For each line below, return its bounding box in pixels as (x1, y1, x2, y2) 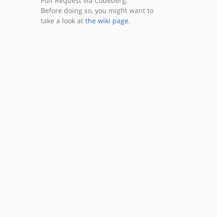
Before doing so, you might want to (40, 6, 154, 15)
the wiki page (85, 16, 128, 25)
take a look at (40, 16, 85, 25)
